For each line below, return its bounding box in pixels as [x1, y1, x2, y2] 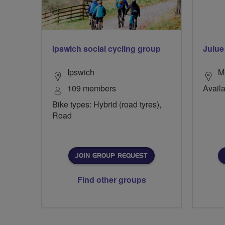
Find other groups [77, 174, 146, 186]
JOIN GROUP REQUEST [75, 153, 147, 159]
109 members [67, 82, 116, 94]
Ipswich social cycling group [52, 43, 161, 55]
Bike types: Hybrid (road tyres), [52, 98, 161, 110]
